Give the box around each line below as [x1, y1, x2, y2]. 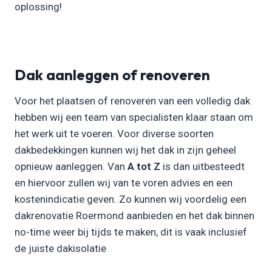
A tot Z [127, 160, 160, 173]
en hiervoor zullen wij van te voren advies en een [15, 177, 233, 189]
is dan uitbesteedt [160, 160, 245, 173]
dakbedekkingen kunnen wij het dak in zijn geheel [15, 144, 236, 157]
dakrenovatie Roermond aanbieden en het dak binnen [15, 209, 254, 222]
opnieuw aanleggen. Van [15, 160, 127, 173]
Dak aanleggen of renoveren [15, 66, 210, 84]
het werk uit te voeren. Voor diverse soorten [15, 127, 214, 140]
